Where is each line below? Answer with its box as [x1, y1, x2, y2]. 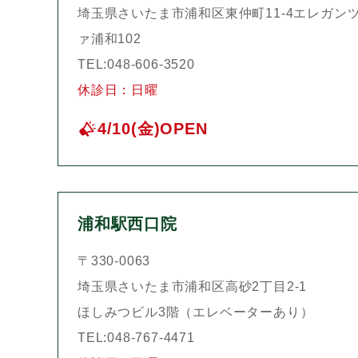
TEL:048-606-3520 [78, 58, 195, 72]
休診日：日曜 [78, 83, 158, 97]
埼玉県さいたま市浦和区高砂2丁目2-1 [78, 280, 308, 294]
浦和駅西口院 [78, 215, 177, 233]
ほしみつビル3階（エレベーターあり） [78, 305, 314, 320]
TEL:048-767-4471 [78, 331, 195, 345]
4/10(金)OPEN [97, 120, 208, 138]
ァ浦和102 [78, 32, 141, 46]
